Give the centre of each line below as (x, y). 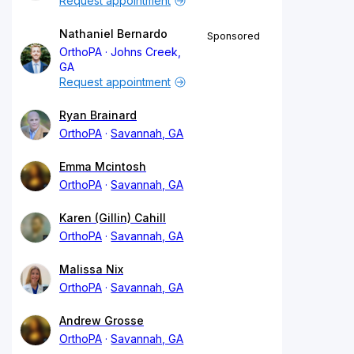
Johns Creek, (146, 52)
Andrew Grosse (102, 321)
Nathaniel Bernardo (113, 34)
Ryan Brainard (98, 115)
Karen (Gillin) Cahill (113, 218)
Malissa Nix (91, 269)
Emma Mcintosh (103, 167)
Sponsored (233, 36)
